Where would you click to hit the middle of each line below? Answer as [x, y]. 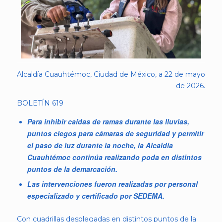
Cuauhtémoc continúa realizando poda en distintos [114, 157]
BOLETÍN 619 [40, 103]
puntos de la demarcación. [72, 169]
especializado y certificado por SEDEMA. [96, 196]
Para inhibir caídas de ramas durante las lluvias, [108, 122]
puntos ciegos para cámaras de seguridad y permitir [115, 134]
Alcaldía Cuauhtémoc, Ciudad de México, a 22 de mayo [111, 74]
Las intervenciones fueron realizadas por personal [112, 184]
